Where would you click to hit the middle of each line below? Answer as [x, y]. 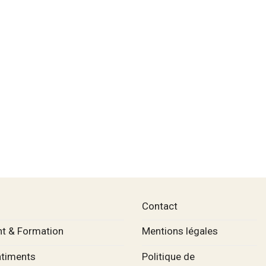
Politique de [168, 256]
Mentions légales [180, 231]
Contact [159, 206]
